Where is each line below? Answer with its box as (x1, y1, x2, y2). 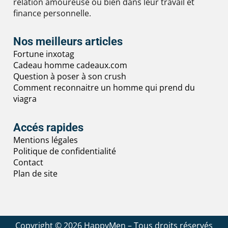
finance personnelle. (13, 7, 91, 19)
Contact (13, 156, 43, 168)
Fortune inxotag (13, 48, 74, 60)
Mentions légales (13, 134, 78, 146)
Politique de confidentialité (13, 145, 116, 157)
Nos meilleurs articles (13, 35, 123, 48)
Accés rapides (13, 121, 83, 134)
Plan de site (13, 167, 58, 179)
